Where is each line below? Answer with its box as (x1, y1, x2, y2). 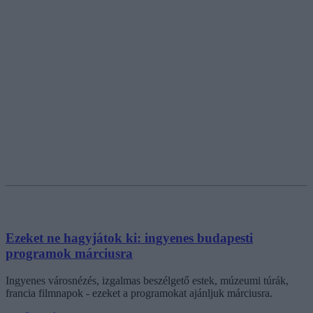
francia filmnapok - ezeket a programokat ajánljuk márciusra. (6, 286, 272, 299)
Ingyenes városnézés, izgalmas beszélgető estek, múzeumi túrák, (6, 274, 289, 286)
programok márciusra (6, 246, 133, 261)
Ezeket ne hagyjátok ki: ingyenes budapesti (6, 231, 253, 246)
